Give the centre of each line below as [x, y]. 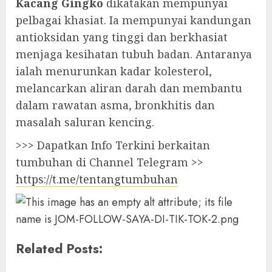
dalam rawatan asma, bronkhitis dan [115, 105]
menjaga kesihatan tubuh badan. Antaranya [134, 54]
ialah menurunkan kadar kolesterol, [114, 71]
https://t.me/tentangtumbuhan [97, 179]
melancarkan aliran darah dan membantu [129, 88]
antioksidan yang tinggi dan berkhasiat [122, 37]
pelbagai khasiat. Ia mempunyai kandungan [134, 20]
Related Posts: [59, 249]
